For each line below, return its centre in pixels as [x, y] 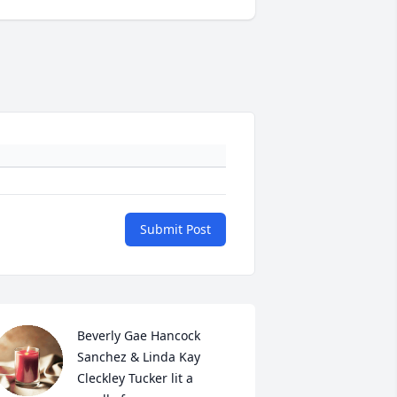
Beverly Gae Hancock [138, 336]
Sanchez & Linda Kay [138, 357]
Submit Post [175, 230]
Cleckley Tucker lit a [135, 378]
